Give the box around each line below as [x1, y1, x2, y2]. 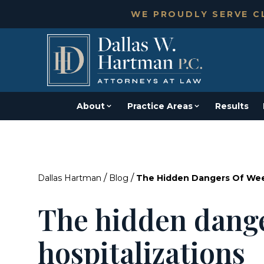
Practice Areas [127, 101, 193, 111]
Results [215, 101, 249, 111]
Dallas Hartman [38, 173, 101, 183]
